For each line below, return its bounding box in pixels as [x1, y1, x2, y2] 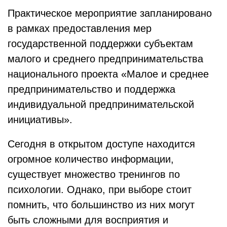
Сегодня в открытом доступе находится [8, 138, 195, 149]
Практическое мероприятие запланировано [8, 8, 212, 19]
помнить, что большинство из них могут [8, 199, 195, 210]
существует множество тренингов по [8, 169, 180, 180]
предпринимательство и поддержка [8, 84, 175, 95]
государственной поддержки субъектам [8, 38, 193, 49]
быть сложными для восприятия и [8, 214, 168, 225]
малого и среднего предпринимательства [8, 53, 203, 64]
